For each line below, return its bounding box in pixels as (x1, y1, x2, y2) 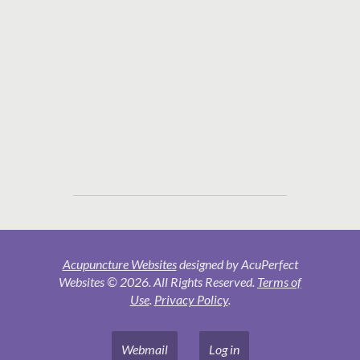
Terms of (257, 274, 301, 290)
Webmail (121, 342, 168, 358)
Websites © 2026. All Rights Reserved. (59, 274, 257, 290)
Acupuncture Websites (62, 256, 177, 272)
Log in (208, 342, 239, 358)
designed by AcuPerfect (176, 256, 298, 272)
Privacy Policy (153, 292, 228, 308)
